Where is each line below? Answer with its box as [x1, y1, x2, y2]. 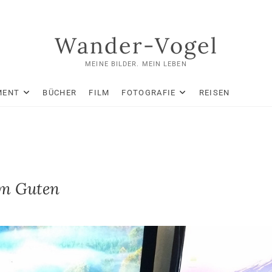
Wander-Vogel [54, 32, 218, 59]
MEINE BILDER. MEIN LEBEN [85, 60, 187, 68]
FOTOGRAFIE [121, 88, 176, 97]
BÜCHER [42, 88, 77, 97]
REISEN [199, 88, 230, 97]
